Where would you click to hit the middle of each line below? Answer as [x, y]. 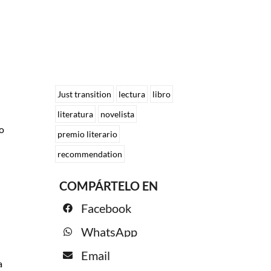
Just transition [85, 94]
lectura [132, 94]
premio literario [88, 134]
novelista [118, 114]
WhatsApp [109, 231]
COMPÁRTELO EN [110, 186]
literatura [76, 114]
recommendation [90, 154]
